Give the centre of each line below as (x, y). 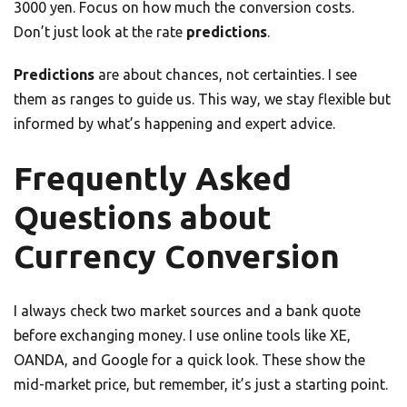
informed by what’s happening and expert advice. (174, 124)
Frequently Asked (153, 179)
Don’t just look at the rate (100, 32)
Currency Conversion (177, 257)
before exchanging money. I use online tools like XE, (182, 336)
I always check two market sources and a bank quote (187, 311)
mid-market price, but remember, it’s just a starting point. (201, 385)
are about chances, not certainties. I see (226, 75)
